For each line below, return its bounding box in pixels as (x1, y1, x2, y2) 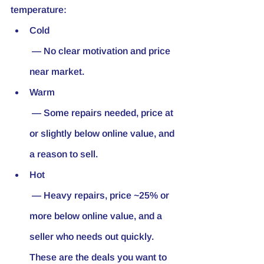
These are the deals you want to (29, 252, 169, 262)
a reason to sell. (29, 148, 98, 159)
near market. (29, 66, 84, 77)
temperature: (11, 4, 67, 15)
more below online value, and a (29, 210, 164, 221)
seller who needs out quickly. (29, 231, 156, 242)
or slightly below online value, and (29, 128, 177, 138)
